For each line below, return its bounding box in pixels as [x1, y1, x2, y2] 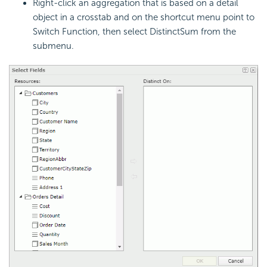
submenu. [33, 40, 74, 51]
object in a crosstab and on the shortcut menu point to [33, 11, 254, 23]
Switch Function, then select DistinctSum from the [33, 26, 236, 37]
